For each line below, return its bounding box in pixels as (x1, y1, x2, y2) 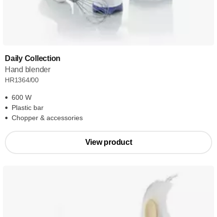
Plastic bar (12, 104, 44, 111)
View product (85, 138, 132, 146)
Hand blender (5, 65, 50, 74)
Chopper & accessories (12, 114, 83, 122)
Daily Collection (5, 54, 61, 62)
